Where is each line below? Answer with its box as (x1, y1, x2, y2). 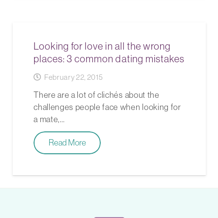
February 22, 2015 (44, 73, 103, 81)
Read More (48, 138, 86, 148)
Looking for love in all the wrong (34, 40, 171, 52)
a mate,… (34, 114, 65, 124)
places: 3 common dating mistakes (34, 53, 184, 64)
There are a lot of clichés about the (34, 90, 160, 100)
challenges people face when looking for (34, 102, 181, 112)
